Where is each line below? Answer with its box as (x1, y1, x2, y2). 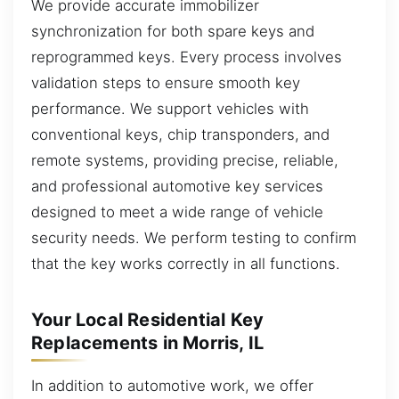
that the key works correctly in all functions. (31, 254, 340, 273)
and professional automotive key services (31, 176, 323, 195)
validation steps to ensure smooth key (31, 73, 300, 92)
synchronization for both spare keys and (31, 21, 314, 40)
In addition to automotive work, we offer (31, 376, 313, 395)
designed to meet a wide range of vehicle (31, 202, 323, 221)
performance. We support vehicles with (31, 99, 309, 118)
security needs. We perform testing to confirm (31, 228, 356, 247)
